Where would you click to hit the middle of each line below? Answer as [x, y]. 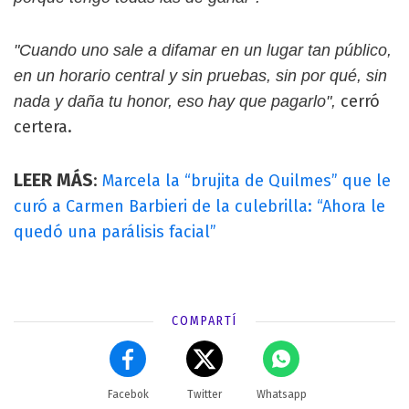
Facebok [128, 394]
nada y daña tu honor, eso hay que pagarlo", [175, 101]
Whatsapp [281, 394]
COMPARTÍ [204, 320]
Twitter [204, 394]
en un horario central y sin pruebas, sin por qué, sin [200, 75]
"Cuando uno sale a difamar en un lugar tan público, [203, 50]
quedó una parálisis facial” [115, 231]
